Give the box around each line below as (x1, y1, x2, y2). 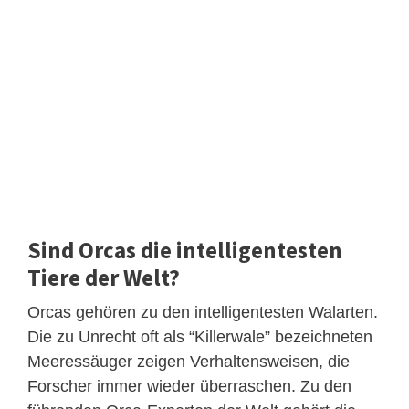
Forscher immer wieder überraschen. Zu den (27, 376, 351, 395)
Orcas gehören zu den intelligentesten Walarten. (27, 302, 378, 321)
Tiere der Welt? (27, 262, 180, 292)
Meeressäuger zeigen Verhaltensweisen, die (27, 351, 350, 371)
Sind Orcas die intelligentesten (27, 235, 342, 265)
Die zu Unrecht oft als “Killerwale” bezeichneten (27, 327, 372, 346)
